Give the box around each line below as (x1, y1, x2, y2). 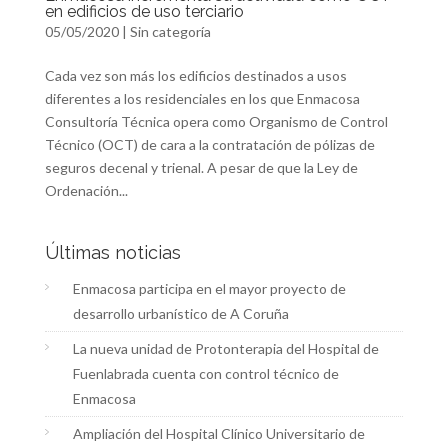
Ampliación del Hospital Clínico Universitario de (72, 425, 365, 443)
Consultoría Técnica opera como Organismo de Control (44, 113, 388, 131)
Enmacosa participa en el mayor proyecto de (72, 280, 346, 298)
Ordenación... (44, 182, 128, 200)
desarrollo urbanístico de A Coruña (72, 305, 289, 323)
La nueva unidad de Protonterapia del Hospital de (72, 340, 379, 358)
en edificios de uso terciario (44, 2, 244, 22)
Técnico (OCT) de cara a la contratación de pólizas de (44, 136, 375, 154)
